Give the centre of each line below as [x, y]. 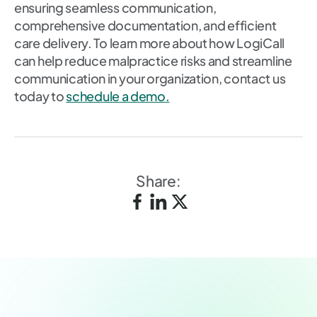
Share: [158, 181]
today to [40, 96]
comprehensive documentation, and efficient [145, 25]
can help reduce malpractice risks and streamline [153, 61]
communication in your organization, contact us [150, 79]
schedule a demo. [118, 96]
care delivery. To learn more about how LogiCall [149, 43]
